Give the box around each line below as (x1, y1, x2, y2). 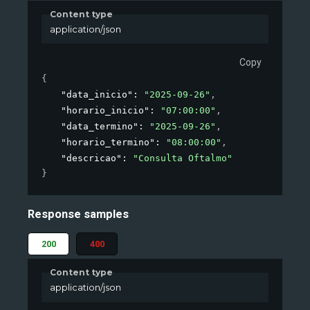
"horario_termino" (61, 137, 155, 148)
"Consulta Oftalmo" (133, 153, 232, 164)
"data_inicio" (61, 89, 133, 100)
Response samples (28, 207, 129, 221)
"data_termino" (61, 121, 138, 132)
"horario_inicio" (61, 105, 149, 116)
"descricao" (61, 153, 122, 164)
